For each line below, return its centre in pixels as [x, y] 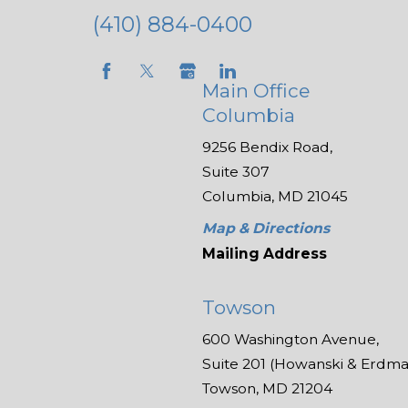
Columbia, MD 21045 [275, 196]
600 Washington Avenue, [290, 339]
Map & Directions [265, 228]
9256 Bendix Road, [267, 147]
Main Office [255, 90]
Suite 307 [235, 171]
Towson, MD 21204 [267, 388]
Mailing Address [264, 253]
